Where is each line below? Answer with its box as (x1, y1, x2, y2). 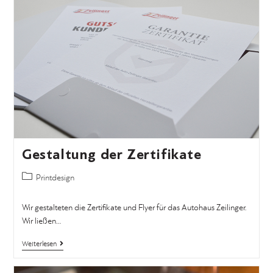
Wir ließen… (21, 216, 61, 225)
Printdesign (35, 173, 74, 182)
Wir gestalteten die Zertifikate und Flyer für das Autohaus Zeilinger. (21, 203, 246, 212)
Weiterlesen (21, 240, 57, 248)
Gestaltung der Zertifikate (21, 145, 202, 163)
